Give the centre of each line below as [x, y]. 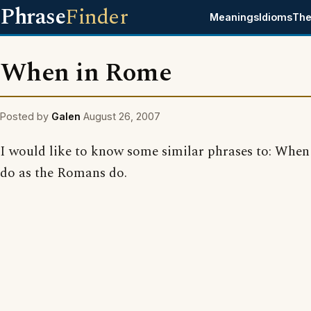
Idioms [276, 17]
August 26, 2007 [122, 116]
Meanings [235, 17]
